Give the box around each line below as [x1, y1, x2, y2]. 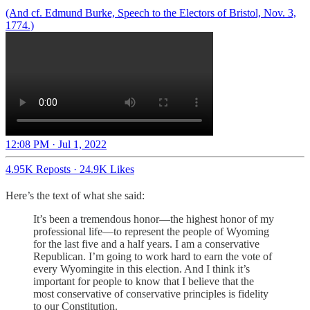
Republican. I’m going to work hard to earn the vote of [33, 250, 272, 263]
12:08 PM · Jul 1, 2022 [6, 138, 107, 151]
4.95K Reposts [6, 163, 71, 176]
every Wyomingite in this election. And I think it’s [33, 263, 250, 275]
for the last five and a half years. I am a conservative [33, 238, 259, 250]
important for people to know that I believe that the [33, 275, 254, 288]
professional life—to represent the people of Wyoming [33, 226, 269, 238]
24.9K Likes [80, 163, 134, 176]
